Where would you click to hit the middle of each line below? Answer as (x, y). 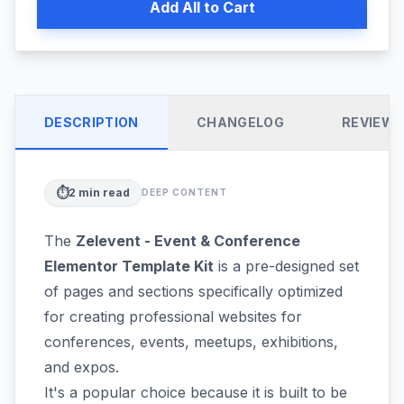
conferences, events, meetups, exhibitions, (191, 341)
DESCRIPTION (92, 122)
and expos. (82, 367)
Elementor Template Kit (129, 266)
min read (103, 192)
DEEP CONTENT (184, 193)
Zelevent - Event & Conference (188, 240)
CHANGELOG (240, 122)
